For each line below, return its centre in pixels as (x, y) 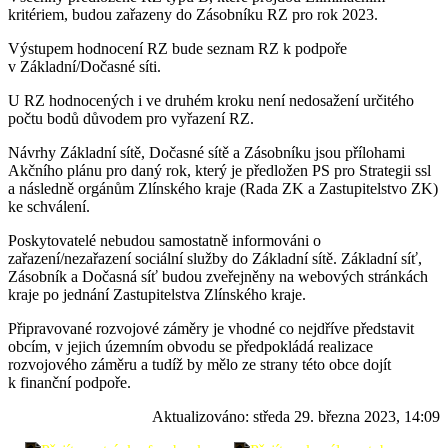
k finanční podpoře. (69, 382)
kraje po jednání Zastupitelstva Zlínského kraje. (157, 294)
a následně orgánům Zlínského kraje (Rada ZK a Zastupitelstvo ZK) (223, 188)
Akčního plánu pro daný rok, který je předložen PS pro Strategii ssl (219, 170)
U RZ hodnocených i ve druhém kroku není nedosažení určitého (211, 100)
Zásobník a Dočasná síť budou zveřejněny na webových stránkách (218, 276)
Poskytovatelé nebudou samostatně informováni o (164, 240)
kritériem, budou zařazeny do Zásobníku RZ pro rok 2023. (193, 14)
